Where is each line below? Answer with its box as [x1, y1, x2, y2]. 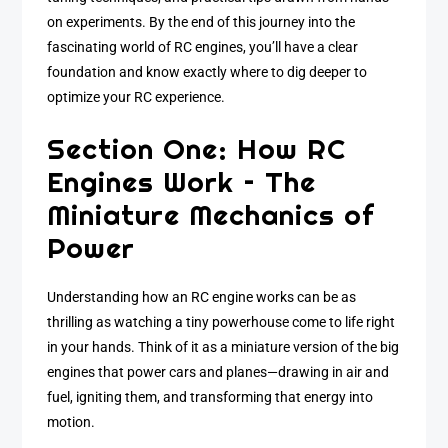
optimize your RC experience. [47, 89, 226, 106]
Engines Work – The [47, 163, 317, 199]
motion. [47, 414, 96, 432]
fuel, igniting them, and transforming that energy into [47, 389, 374, 407]
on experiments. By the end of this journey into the [47, 14, 356, 31]
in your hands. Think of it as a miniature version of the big [47, 339, 400, 357]
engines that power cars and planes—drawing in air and [47, 364, 390, 382]
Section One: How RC [47, 130, 347, 166]
